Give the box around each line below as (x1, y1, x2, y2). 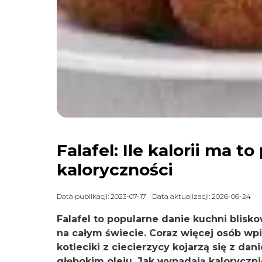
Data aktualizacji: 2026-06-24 (152, 191, 251, 201)
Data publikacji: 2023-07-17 (57, 191, 146, 201)
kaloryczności (57, 159, 173, 180)
